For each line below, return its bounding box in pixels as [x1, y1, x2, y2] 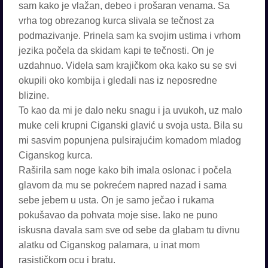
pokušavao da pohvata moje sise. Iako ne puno [19, 210, 218, 220]
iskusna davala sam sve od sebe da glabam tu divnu [19, 225, 240, 235]
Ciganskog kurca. [19, 150, 93, 160]
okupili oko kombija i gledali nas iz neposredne [19, 75, 217, 86]
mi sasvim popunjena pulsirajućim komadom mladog [19, 135, 241, 145]
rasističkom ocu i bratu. [19, 255, 115, 265]
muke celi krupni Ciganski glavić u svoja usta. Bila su [19, 120, 243, 130]
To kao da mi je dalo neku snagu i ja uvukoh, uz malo [19, 105, 242, 115]
